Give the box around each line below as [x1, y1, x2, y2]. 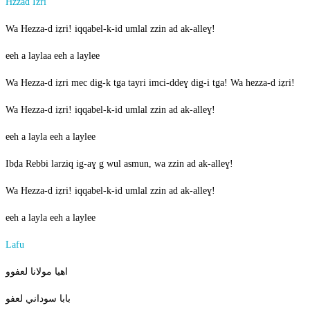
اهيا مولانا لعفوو [6, 266, 68, 277]
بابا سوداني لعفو [6, 293, 71, 304]
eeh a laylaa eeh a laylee [6, 51, 100, 62]
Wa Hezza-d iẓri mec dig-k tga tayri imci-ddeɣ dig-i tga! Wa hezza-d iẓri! [6, 77, 295, 89]
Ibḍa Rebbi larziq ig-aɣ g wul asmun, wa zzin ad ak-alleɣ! [6, 158, 233, 170]
